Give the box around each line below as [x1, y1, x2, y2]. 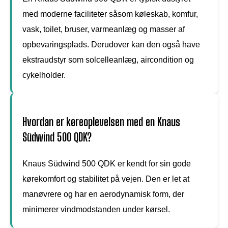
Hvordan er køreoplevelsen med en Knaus [22, 115, 180, 129]
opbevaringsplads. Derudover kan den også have [22, 40, 200, 49]
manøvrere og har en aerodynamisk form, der [22, 189, 184, 198]
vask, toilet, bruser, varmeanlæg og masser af [22, 24, 185, 34]
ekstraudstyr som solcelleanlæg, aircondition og [22, 55, 194, 64]
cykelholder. [22, 70, 66, 79]
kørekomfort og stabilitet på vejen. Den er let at [22, 174, 189, 183]
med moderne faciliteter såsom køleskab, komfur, [22, 9, 198, 18]
